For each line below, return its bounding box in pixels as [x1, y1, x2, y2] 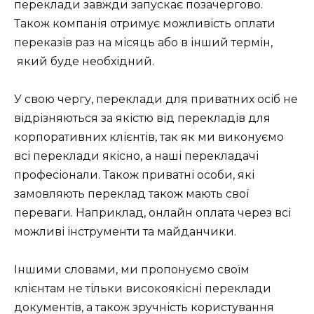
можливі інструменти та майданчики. [14, 225, 236, 239]
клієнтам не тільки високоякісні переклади [14, 282, 271, 296]
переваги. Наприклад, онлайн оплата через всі [14, 206, 291, 220]
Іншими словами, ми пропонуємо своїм [14, 263, 250, 277]
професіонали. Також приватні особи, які [14, 168, 254, 182]
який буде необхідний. [14, 55, 154, 69]
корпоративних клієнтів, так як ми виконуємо [14, 130, 284, 144]
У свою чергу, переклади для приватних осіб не [14, 93, 298, 107]
